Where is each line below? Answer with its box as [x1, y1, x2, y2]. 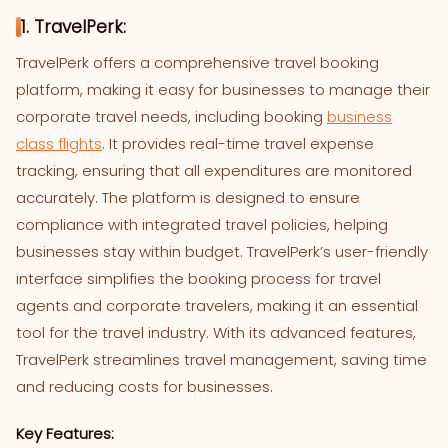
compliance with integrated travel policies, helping [16, 214, 388, 236]
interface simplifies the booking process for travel [16, 268, 381, 290]
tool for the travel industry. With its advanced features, [16, 322, 416, 344]
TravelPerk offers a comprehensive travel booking [16, 52, 379, 74]
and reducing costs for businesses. [16, 376, 273, 398]
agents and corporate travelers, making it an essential [16, 295, 418, 317]
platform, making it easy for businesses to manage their [16, 79, 430, 101]
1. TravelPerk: [21, 15, 126, 40]
